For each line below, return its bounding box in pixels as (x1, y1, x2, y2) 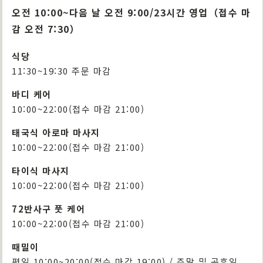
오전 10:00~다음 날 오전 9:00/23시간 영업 (12, 5, 208, 19)
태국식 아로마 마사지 (12, 126, 100, 139)
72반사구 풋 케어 (12, 203, 85, 215)
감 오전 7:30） (12, 22, 80, 36)
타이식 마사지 (12, 164, 70, 177)
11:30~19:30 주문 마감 (12, 65, 112, 77)
